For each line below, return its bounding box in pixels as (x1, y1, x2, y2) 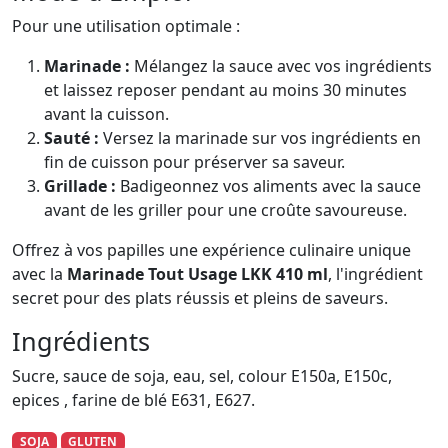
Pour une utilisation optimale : (12, 15, 240, 38)
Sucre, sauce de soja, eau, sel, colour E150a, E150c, (12, 365, 392, 388)
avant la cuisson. (44, 103, 169, 126)
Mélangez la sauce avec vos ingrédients (130, 55, 432, 78)
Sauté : (44, 127, 99, 150)
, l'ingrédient (328, 263, 423, 286)
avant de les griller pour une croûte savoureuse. (44, 199, 407, 222)
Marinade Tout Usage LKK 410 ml (67, 263, 328, 286)
